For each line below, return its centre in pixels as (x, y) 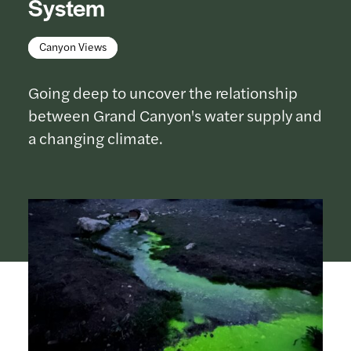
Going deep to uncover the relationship (163, 92)
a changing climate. (97, 138)
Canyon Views (73, 46)
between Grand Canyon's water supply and (175, 115)
